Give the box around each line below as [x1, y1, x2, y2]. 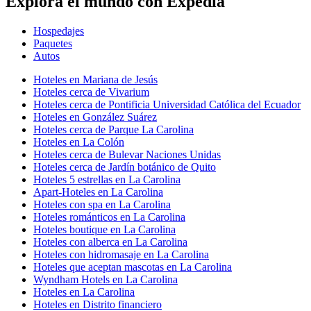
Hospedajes [33, 24, 84, 37]
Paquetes [33, 37, 72, 49]
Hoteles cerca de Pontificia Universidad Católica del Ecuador [33, 98, 301, 110]
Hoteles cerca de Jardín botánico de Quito [33, 160, 216, 173]
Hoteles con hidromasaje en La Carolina [33, 248, 209, 260]
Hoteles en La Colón [33, 135, 124, 148]
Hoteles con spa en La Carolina [33, 198, 171, 210]
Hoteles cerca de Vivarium [33, 85, 149, 98]
